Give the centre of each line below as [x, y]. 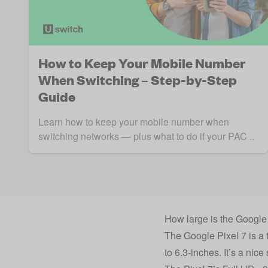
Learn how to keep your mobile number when [134, 122]
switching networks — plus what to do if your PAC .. [146, 136]
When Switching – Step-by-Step [138, 80]
